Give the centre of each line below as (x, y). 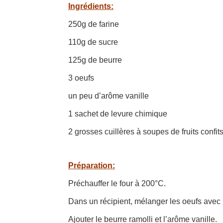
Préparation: (92, 165)
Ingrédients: (91, 6)
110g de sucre (93, 42)
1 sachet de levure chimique (118, 113)
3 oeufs (81, 78)
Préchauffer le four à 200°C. (117, 183)
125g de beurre (95, 60)
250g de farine (94, 24)
